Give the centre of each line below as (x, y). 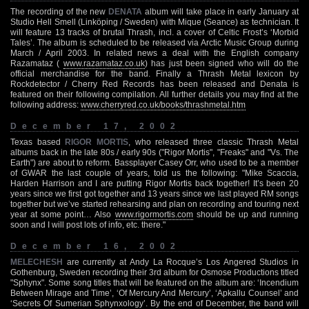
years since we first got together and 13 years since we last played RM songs (154, 193)
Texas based (38, 142)
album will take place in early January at (221, 11)
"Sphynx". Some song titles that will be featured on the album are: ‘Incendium (154, 282)
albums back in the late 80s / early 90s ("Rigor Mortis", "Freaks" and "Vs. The (154, 152)
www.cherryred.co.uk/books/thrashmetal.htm (163, 104)
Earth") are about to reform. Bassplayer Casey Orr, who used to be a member (154, 162)
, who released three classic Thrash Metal (214, 142)
